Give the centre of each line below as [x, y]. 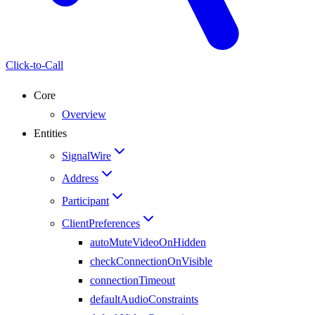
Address [80, 178]
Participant [85, 200]
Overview [84, 114]
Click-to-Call [34, 65]
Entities [50, 133]
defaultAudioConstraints [144, 299]
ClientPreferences [101, 223]
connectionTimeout [133, 280]
